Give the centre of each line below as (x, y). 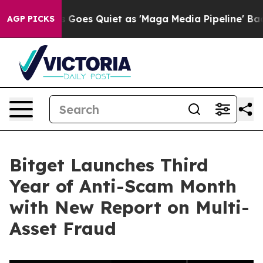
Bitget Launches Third (109, 165)
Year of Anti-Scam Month (123, 186)
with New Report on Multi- (129, 207)
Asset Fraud (63, 228)
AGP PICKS (31, 19)
